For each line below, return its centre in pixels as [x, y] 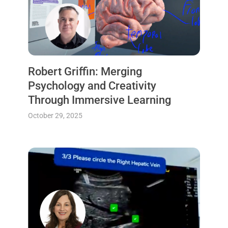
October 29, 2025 [55, 115]
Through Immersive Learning [99, 100]
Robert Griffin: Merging [85, 71]
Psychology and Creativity [92, 85]
